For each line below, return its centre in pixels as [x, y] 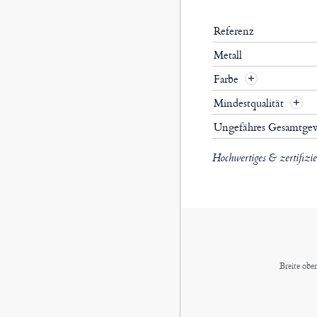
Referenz [234, 31]
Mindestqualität [250, 103]
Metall [227, 55]
